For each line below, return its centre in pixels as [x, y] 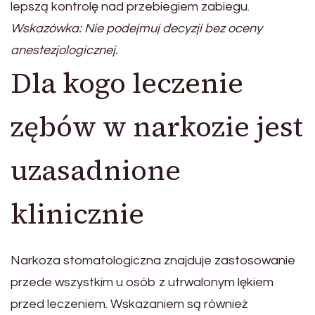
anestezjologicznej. [64, 51]
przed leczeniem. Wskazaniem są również [129, 304]
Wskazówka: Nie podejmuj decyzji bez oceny [136, 29]
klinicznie [77, 214]
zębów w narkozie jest [157, 127]
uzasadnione [96, 171]
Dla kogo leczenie [127, 83]
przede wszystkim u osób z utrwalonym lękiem [142, 283]
